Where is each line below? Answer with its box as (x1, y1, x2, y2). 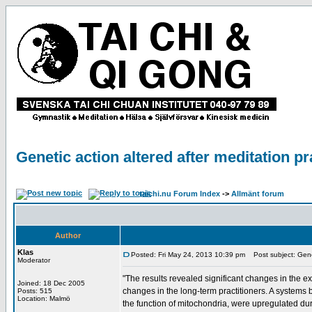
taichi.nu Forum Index (139, 189, 220, 198)
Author (55, 231, 81, 240)
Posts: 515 (17, 287, 52, 295)
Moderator (17, 256, 50, 264)
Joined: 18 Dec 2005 (17, 279, 85, 287)
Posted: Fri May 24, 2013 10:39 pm (131, 251, 245, 258)
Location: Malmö (17, 295, 70, 302)
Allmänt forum (231, 189, 284, 198)
